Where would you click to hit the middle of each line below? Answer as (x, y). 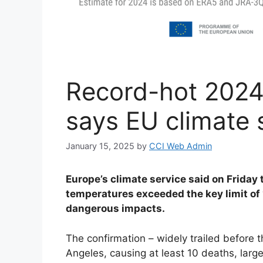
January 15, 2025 (100, 146)
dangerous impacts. (115, 209)
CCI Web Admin (181, 146)
